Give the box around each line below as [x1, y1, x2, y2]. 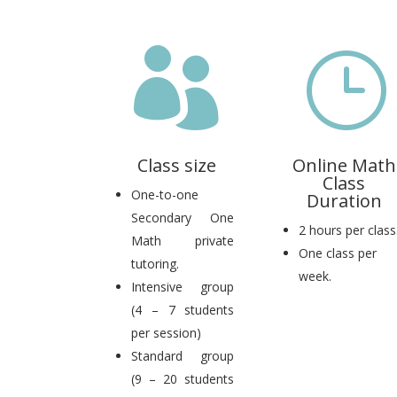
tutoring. [131, 255, 180, 273]
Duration [306, 189, 382, 214]
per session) [131, 324, 202, 342]
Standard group [131, 347, 235, 365]
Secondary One [131, 209, 235, 227]
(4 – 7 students [131, 301, 235, 319]
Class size [136, 153, 216, 178]
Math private [131, 232, 235, 250]
